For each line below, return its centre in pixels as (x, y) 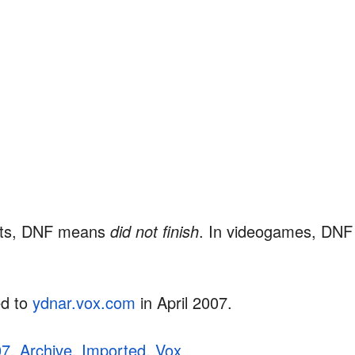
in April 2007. (184, 302)
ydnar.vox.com (84, 302)
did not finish (155, 231)
